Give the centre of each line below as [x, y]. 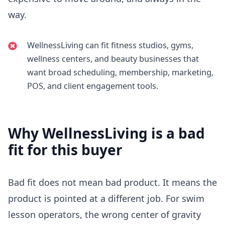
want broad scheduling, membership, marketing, [120, 73]
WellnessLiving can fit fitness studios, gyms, [110, 45]
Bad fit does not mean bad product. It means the [113, 183]
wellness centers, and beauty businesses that [113, 59]
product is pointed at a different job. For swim [106, 199]
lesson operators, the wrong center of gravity [104, 215]
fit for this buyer [65, 150]
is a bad [176, 133]
